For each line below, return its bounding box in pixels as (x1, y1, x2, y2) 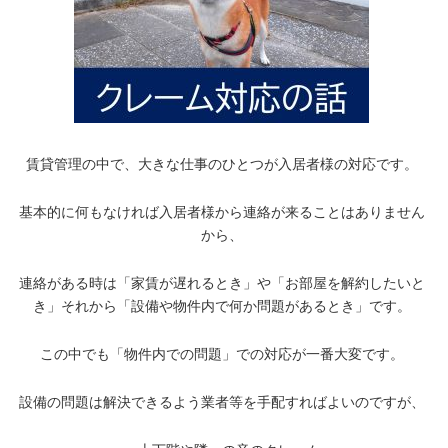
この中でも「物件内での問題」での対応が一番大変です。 (39, 345, 404, 362)
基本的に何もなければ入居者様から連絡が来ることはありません (18, 203, 425, 220)
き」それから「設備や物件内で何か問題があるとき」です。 (32, 297, 411, 314)
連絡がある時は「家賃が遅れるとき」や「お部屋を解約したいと (18, 274, 425, 291)
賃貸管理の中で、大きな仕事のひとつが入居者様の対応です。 (25, 155, 418, 172)
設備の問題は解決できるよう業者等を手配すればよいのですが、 (18, 393, 425, 410)
